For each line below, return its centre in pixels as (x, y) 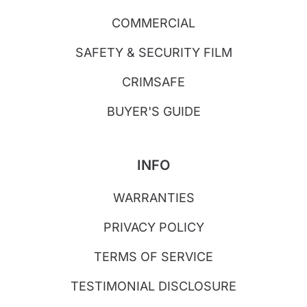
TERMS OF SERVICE (153, 257)
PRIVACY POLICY (153, 228)
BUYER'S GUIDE (153, 112)
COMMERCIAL (153, 23)
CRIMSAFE (153, 82)
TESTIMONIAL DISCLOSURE (153, 286)
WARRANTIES (153, 198)
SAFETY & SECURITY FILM (153, 53)
